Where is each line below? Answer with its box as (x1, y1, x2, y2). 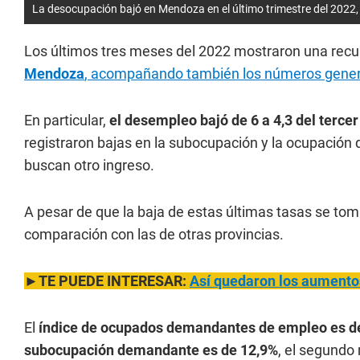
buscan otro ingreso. (24, 157, 154, 174)
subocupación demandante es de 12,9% (24, 342, 278, 358)
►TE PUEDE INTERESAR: (24, 272, 190, 289)
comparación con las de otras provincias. (24, 226, 284, 243)
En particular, (24, 112, 109, 129)
